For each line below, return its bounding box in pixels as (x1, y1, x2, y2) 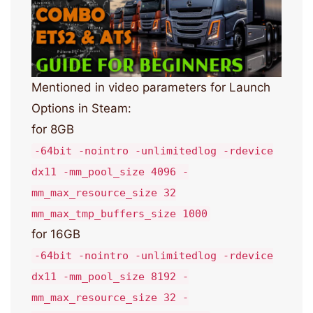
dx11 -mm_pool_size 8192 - (31, 270, 189, 284)
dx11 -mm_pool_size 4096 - (31, 166, 189, 179)
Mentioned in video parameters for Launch (31, 80, 270, 95)
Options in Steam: (31, 101, 131, 116)
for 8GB (31, 122, 74, 137)
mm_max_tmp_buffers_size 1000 (31, 208, 208, 221)
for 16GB (31, 227, 80, 242)
